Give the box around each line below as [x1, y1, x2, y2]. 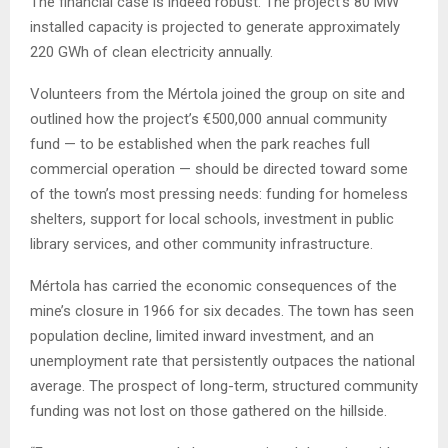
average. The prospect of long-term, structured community [30, 377, 418, 396]
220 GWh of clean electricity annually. [30, 43, 273, 62]
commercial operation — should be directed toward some [30, 160, 408, 179]
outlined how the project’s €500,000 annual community [30, 110, 387, 129]
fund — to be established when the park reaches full [30, 135, 370, 154]
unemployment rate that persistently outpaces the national [30, 352, 415, 371]
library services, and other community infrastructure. [30, 235, 373, 254]
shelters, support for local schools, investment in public [30, 210, 394, 229]
